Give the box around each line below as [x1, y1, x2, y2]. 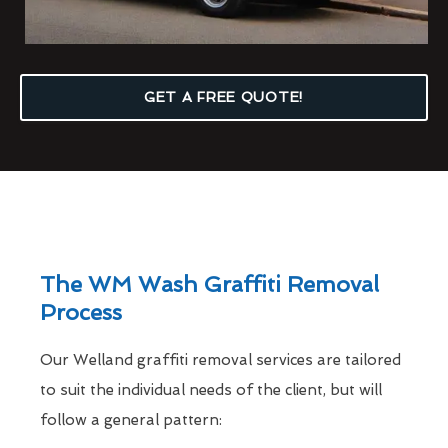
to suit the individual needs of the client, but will [40, 380, 382, 399]
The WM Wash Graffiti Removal [40, 270, 379, 297]
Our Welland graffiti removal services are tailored [40, 350, 401, 369]
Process [40, 298, 122, 325]
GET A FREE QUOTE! [144, 88, 304, 105]
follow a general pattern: [40, 410, 222, 429]
